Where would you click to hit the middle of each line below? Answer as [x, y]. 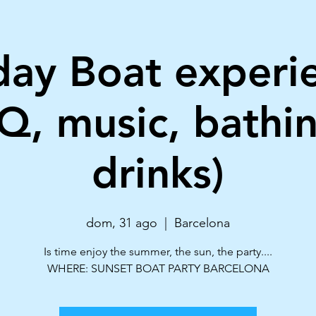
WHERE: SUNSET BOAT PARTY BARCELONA [158, 268]
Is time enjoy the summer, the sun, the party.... [158, 251]
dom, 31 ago [122, 223]
